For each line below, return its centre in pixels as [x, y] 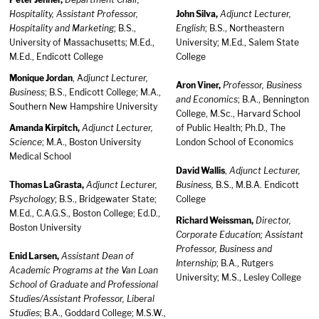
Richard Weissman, [215, 220]
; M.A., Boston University [91, 142]
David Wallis [200, 171]
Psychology [32, 199]
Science [26, 142]
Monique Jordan [41, 78]
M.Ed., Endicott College [56, 57]
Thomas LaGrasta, [47, 185]
